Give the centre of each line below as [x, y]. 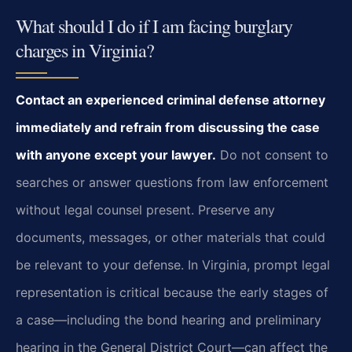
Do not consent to [272, 155]
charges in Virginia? [85, 50]
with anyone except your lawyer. [116, 155]
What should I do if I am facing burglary [154, 26]
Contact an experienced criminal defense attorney [170, 100]
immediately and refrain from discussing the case [168, 128]
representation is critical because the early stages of [172, 293]
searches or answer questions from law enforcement [172, 183]
